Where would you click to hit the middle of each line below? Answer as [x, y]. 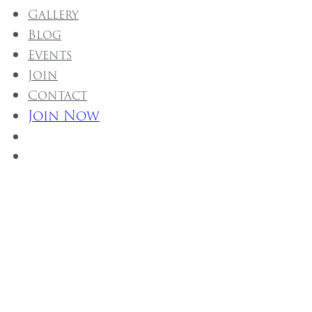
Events [50, 55]
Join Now [64, 115]
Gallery [53, 14]
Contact [57, 95]
